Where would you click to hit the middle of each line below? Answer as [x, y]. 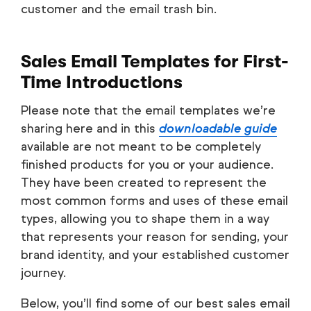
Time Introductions [102, 83]
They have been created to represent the [144, 183]
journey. [43, 273]
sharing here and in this [90, 129]
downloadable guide [218, 129]
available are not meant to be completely [141, 147]
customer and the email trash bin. [119, 9]
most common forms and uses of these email [154, 201]
